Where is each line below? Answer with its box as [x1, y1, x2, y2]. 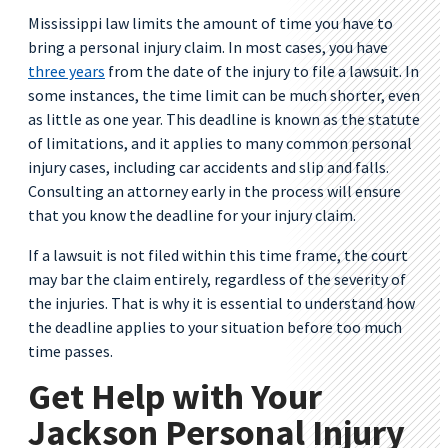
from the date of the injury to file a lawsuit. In [105, 61, 419, 81]
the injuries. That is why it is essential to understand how [28, 293, 415, 313]
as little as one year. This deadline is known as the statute [28, 109, 420, 129]
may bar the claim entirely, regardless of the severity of [28, 269, 406, 289]
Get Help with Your [28, 374, 322, 419]
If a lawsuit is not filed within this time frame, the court [28, 245, 408, 265]
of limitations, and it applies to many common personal [28, 133, 412, 153]
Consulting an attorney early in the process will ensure [28, 181, 401, 201]
